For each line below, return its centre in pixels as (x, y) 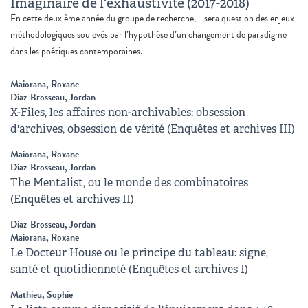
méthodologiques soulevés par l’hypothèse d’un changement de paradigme (148, 34)
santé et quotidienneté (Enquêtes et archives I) (129, 269)
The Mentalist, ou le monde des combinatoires (129, 182)
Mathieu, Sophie (42, 294)
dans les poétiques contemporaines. (76, 51)
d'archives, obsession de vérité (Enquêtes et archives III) (153, 129)
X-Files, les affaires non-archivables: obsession (128, 112)
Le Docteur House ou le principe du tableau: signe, (139, 252)
